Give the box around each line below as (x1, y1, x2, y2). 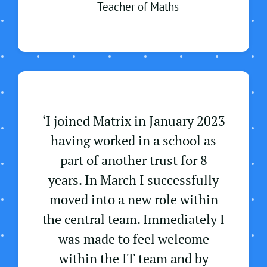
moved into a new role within (49, 191, 218, 209)
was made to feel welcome (58, 230, 209, 248)
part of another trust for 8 (60, 151, 207, 169)
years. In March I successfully (48, 171, 219, 189)
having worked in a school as (51, 132, 216, 150)
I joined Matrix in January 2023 (45, 112, 225, 130)
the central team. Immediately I (42, 210, 225, 228)
